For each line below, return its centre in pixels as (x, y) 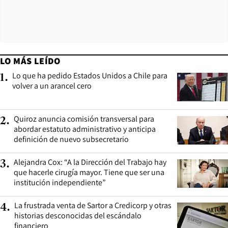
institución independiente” (60, 182)
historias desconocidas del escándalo (78, 215)
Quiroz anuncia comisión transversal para (84, 119)
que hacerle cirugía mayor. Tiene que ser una (89, 172)
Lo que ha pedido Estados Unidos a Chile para (90, 75)
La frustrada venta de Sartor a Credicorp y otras (93, 205)
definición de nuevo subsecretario (71, 139)
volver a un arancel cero (52, 85)
